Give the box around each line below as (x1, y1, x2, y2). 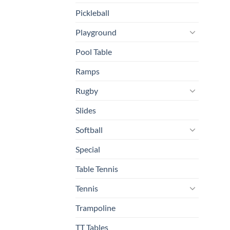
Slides (75, 105, 96, 115)
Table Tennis (75, 163, 118, 174)
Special (75, 144, 100, 154)
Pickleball (75, 7, 109, 17)
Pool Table (75, 46, 112, 56)
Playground (75, 27, 117, 37)
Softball (75, 124, 103, 135)
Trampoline (75, 202, 116, 213)
